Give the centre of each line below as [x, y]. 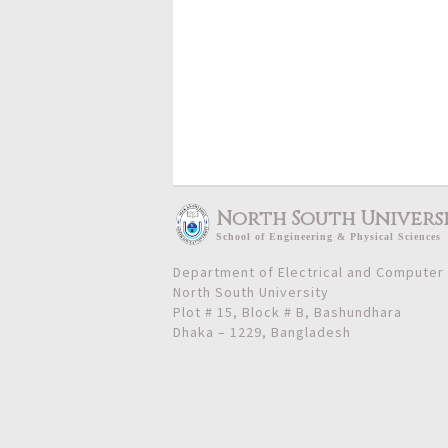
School [235, 236]
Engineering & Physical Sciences [352, 236]
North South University [251, 291]
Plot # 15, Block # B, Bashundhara [287, 311]
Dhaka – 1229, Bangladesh [262, 331]
